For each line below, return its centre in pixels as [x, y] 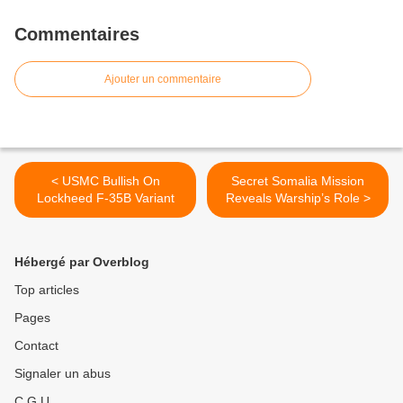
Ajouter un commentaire [163, 80]
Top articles [47, 290]
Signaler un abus [63, 374]
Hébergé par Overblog [82, 262]
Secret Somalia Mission [298, 181]
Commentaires [77, 35]
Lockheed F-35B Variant [105, 198]
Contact [36, 346]
